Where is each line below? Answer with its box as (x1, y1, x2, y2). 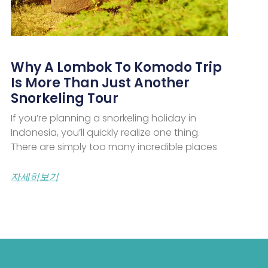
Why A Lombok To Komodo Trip (10, 57, 222, 77)
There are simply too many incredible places (10, 139, 217, 154)
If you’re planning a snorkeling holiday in (10, 111, 196, 125)
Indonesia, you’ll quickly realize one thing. (10, 125, 200, 139)
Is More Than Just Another (10, 73, 190, 92)
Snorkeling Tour (10, 89, 118, 108)
